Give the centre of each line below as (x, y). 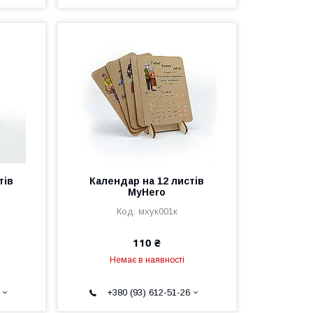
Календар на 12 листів (147, 181)
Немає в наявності (147, 260)
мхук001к (158, 212)
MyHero (147, 192)
